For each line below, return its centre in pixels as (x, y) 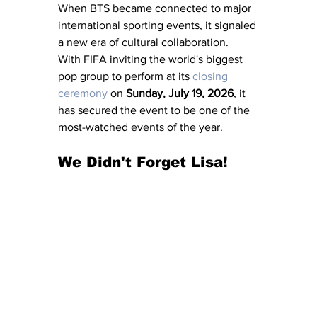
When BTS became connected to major (156, 8)
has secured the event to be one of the (155, 110)
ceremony (83, 93)
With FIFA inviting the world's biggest (152, 59)
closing (212, 76)
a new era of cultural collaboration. (146, 42)
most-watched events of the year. (140, 127)
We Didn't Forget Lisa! (143, 162)
